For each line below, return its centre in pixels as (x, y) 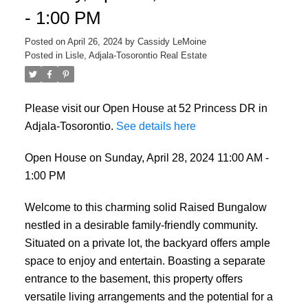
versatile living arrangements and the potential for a (148, 296)
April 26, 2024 (95, 42)
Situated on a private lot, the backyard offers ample (147, 242)
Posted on (46, 42)
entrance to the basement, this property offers (133, 278)
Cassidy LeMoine (172, 42)
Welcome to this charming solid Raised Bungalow (145, 207)
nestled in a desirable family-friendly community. (141, 224)
